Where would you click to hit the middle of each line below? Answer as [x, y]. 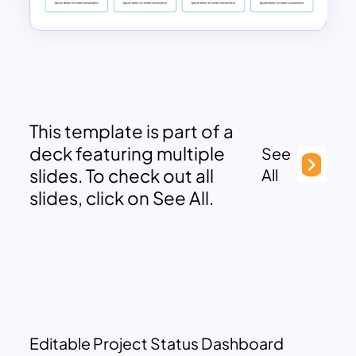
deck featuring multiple [128, 153]
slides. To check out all [122, 175]
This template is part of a [132, 131]
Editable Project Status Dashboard [157, 343]
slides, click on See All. [122, 197]
